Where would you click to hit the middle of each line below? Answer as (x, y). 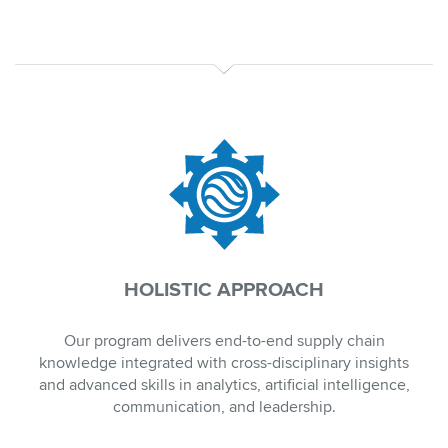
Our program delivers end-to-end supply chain (224, 341)
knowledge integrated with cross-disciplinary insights (224, 363)
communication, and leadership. (224, 407)
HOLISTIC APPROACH (224, 290)
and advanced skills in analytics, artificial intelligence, (224, 385)
